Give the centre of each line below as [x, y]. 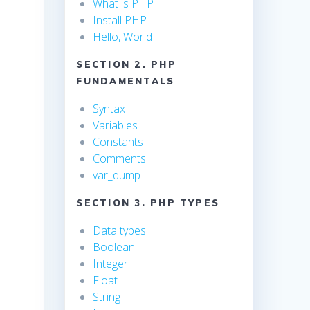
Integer [111, 264]
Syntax [109, 109]
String [107, 297]
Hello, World [123, 37]
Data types [120, 231]
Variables [116, 126]
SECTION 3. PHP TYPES [148, 203]
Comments [120, 159]
